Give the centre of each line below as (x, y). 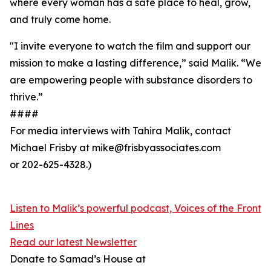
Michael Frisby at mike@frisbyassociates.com (115, 148)
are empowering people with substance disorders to (131, 80)
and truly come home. (60, 20)
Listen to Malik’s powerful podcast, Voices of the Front (135, 208)
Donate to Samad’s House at (78, 259)
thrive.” (26, 97)
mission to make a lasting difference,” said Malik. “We (135, 63)
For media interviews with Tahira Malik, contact (120, 131)
